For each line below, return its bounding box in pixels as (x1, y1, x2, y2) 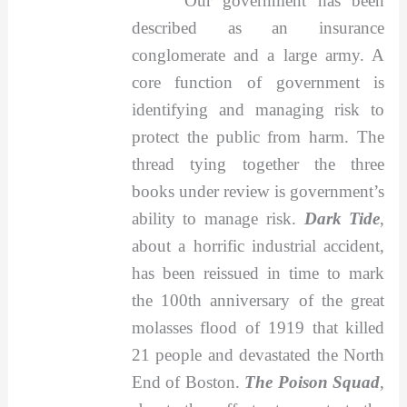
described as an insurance (131, 17, 385, 37)
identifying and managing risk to (131, 99, 385, 119)
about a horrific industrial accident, (131, 235, 385, 255)
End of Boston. (131, 372, 245, 392)
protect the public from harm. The (131, 126, 385, 146)
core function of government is (131, 72, 385, 92)
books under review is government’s (131, 181, 385, 201)
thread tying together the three (131, 154, 385, 174)
